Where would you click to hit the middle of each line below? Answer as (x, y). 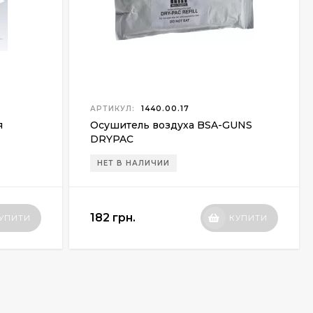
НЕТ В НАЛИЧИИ (133, 163)
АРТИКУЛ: (112, 109)
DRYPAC (111, 139)
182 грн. (112, 218)
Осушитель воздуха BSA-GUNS (171, 125)
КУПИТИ (248, 218)
